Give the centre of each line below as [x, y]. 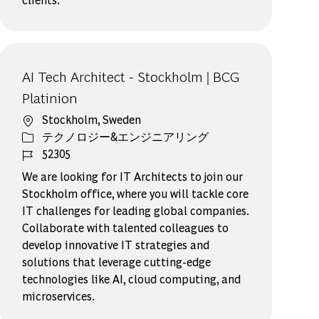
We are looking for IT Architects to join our [133, 176]
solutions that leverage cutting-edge [117, 261]
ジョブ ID [46, 152]
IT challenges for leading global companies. [136, 210]
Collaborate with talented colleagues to [126, 227]
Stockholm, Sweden [92, 119]
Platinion [50, 97]
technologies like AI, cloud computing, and [132, 278]
